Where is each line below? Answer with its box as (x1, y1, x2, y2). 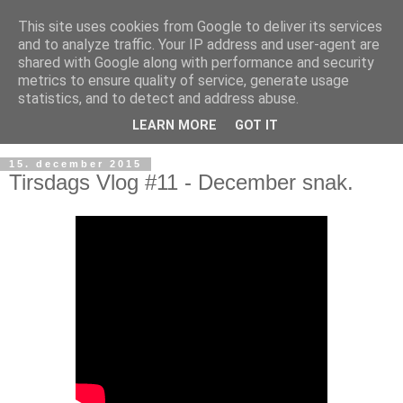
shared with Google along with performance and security (18, 54, 374, 71)
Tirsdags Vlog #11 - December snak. (9, 169, 354, 194)
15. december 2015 (9, 158, 142, 170)
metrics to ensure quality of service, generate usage (18, 72, 349, 89)
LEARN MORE (132, 118, 217, 134)
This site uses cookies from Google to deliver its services (18, 18, 382, 35)
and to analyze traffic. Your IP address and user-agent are (18, 36, 380, 53)
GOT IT (235, 118, 278, 134)
